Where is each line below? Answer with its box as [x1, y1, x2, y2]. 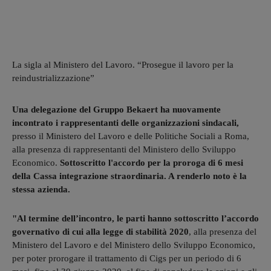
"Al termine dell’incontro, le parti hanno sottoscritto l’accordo [12, 213, 259, 223]
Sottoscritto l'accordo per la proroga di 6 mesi [60, 157, 243, 168]
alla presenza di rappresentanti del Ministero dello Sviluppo [12, 144, 236, 154]
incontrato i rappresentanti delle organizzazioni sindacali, [12, 117, 239, 128]
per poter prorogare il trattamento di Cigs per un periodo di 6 [12, 253, 241, 263]
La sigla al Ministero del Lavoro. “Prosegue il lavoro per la [12, 59, 233, 70]
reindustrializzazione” [12, 73, 94, 83]
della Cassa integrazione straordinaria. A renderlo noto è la [12, 171, 247, 181]
